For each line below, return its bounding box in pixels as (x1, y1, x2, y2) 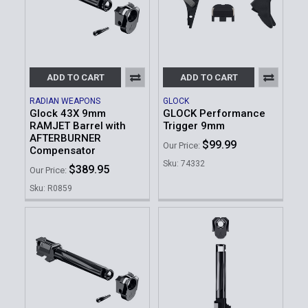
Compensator (30, 144, 96, 157)
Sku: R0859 (30, 184, 72, 194)
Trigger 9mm (163, 119, 225, 132)
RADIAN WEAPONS (30, 96, 100, 106)
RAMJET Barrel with (30, 119, 126, 132)
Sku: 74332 (163, 159, 205, 169)
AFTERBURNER (30, 131, 101, 144)
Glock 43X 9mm (30, 107, 106, 120)
